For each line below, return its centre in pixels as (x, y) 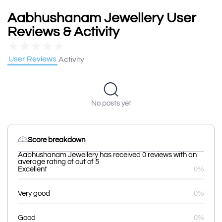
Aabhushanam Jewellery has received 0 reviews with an (107, 155)
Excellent (32, 169)
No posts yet (111, 103)
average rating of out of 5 (58, 162)
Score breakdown (56, 140)
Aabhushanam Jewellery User (102, 18)
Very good (34, 193)
